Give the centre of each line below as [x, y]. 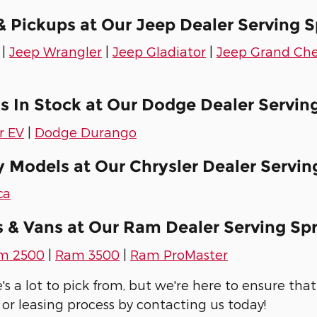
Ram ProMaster [179, 254]
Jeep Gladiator [159, 52]
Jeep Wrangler [56, 52]
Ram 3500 [87, 254]
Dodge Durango [86, 132]
